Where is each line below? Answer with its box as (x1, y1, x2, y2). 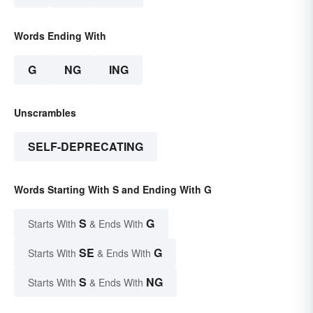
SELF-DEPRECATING (28, 138, 143, 155)
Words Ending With (14, 29, 106, 43)
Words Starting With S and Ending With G (14, 182, 212, 197)
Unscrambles (14, 105, 76, 120)
